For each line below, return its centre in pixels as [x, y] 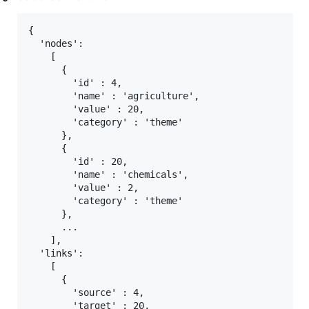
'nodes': [56, 44]
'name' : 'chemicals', [108, 175]
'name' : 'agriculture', [114, 96]
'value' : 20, [86, 109]
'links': [56, 253]
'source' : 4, [86, 293]
